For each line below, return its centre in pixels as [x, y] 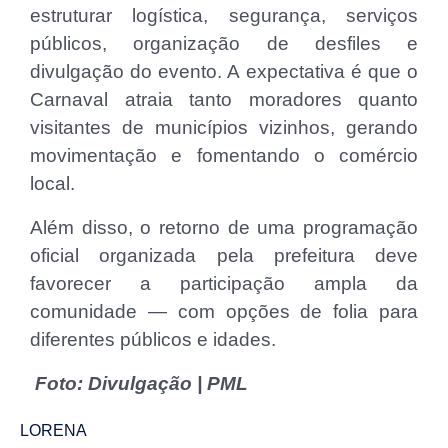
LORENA [53, 430]
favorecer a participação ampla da [224, 283]
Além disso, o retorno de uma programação [224, 227]
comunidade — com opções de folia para [224, 311]
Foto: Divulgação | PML [139, 383]
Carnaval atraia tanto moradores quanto [224, 99]
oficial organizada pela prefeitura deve [224, 255]
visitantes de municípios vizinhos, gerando [224, 127]
